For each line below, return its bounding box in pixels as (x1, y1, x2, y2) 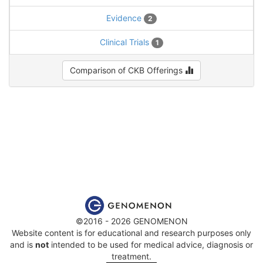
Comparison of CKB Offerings (70, 65, 185, 75)
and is (10, 239, 35, 249)
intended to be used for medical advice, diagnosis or (49, 239, 253, 249)
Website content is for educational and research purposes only (12, 227, 251, 238)
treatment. (112, 251, 151, 261)
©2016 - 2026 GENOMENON (75, 215, 188, 226)
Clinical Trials (100, 36, 151, 47)
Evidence (106, 12, 144, 23)
